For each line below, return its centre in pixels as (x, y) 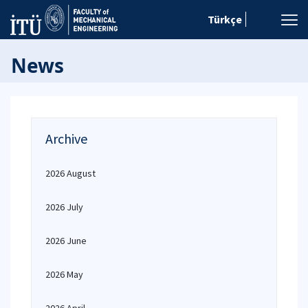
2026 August (70, 173)
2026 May (64, 274)
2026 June (66, 241)
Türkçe (225, 19)
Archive (66, 139)
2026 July (64, 207)
